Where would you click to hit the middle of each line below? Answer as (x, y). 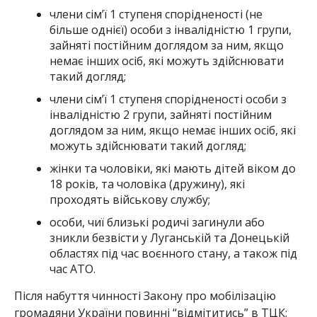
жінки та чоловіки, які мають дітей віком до (172, 168)
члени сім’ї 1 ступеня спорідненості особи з (168, 99)
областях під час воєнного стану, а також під (173, 253)
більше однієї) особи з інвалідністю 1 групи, (170, 29)
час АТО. (72, 269)
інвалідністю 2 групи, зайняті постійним (160, 114)
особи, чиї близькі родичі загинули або (157, 222)
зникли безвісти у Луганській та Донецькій (169, 237)
